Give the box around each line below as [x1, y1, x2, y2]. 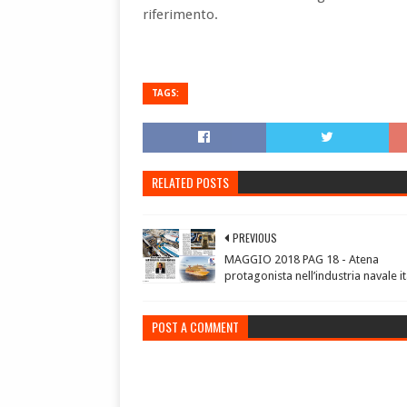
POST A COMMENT [152, 317, 239, 336]
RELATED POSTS [152, 173, 229, 192]
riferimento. [143, 6, 218, 23]
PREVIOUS [233, 230, 277, 245]
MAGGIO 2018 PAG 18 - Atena [224, 253, 379, 266]
